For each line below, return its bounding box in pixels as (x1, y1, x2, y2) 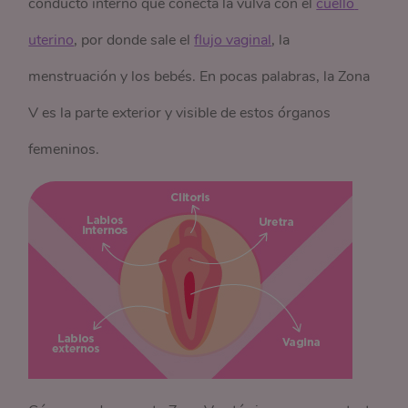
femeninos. (28, 139, 100, 159)
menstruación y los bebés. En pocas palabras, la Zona (28, 66, 371, 87)
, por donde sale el (74, 30, 195, 50)
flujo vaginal (194, 30, 272, 50)
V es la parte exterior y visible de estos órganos (28, 103, 331, 123)
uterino (28, 30, 75, 50)
